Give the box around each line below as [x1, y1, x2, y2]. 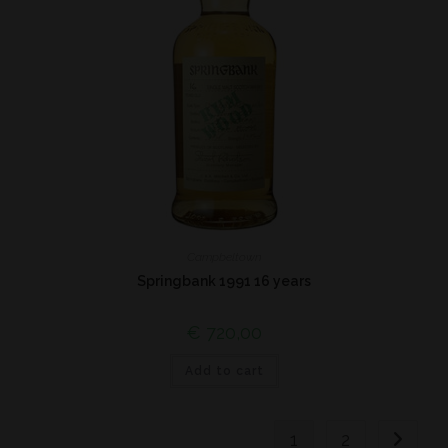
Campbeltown [186, 249, 262, 264]
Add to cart [184, 363, 264, 378]
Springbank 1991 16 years [137, 272, 311, 289]
